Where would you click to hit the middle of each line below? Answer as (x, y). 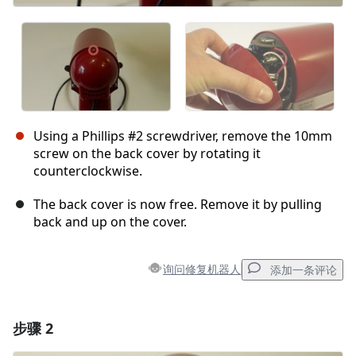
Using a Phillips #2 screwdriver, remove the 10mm (183, 135)
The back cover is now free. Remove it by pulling (178, 204)
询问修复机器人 (202, 269)
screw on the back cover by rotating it (147, 153)
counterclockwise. (88, 170)
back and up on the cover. (110, 221)
